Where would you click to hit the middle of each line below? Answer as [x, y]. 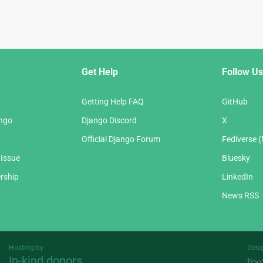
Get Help [100, 72]
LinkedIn [237, 177]
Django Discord [109, 121]
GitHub [235, 102]
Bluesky [236, 158]
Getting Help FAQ [113, 102]
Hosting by [26, 248]
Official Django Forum [121, 139]
